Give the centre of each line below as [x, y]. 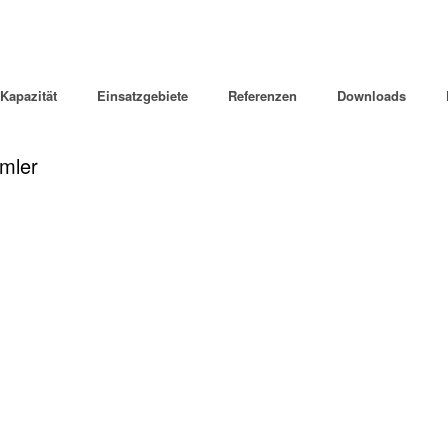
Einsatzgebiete [142, 95]
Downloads [371, 95]
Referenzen [262, 95]
